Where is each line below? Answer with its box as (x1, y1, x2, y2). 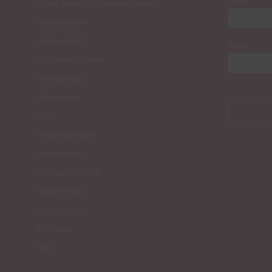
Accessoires (38, 205, 82, 215)
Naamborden (38, 17, 87, 27)
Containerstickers (38, 55, 105, 64)
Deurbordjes (38, 73, 84, 83)
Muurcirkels (38, 92, 81, 102)
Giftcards (38, 224, 72, 234)
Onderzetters (38, 186, 89, 196)
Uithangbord (38, 36, 85, 46)
